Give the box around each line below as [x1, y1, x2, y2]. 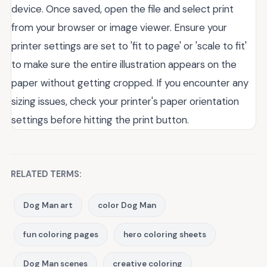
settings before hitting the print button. [11, 113, 189, 127]
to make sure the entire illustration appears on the [11, 58, 237, 72]
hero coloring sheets [123, 229, 206, 240]
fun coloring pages [23, 229, 98, 240]
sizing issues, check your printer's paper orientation [11, 95, 239, 108]
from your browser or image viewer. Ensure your [11, 21, 227, 35]
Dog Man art [23, 200, 73, 211]
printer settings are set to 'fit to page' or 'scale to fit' [11, 39, 247, 53]
